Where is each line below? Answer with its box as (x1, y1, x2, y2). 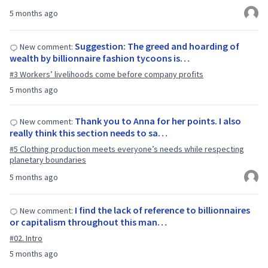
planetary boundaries (10, 154, 86, 165)
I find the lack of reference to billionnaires (75, 204, 250, 216)
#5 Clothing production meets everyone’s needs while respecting (10, 144, 244, 154)
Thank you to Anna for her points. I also (75, 115, 241, 127)
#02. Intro (10, 233, 42, 243)
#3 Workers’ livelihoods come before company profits (10, 69, 203, 80)
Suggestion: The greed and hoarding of (75, 40, 239, 52)
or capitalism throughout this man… (10, 216, 167, 228)
